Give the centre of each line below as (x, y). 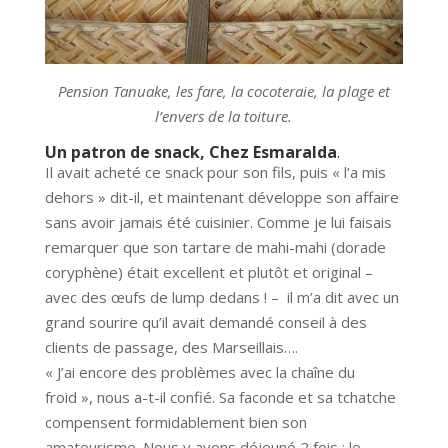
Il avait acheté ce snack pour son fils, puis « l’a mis (215, 172)
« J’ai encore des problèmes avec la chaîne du (199, 372)
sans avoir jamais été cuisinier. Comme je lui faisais (218, 222)
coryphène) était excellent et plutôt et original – (208, 272)
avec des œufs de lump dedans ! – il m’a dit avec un (221, 297)
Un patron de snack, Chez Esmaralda (190, 152)
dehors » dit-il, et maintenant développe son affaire (221, 197)
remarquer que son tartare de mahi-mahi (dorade (215, 247)
